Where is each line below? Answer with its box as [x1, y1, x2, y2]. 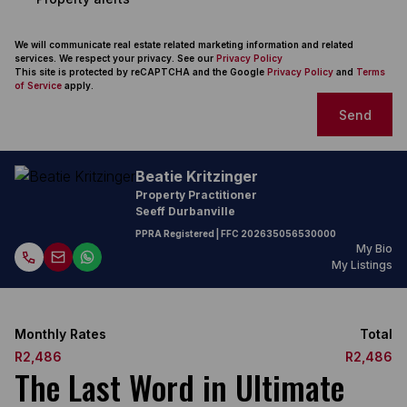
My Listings [332, 258, 392, 272]
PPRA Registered [135, 228, 214, 239]
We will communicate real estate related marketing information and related [15, 39, 353, 50]
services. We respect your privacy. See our [15, 53, 216, 64]
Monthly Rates [15, 326, 106, 342]
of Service [15, 80, 62, 91]
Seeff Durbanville [135, 204, 235, 218]
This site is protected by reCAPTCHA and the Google [15, 66, 267, 77]
